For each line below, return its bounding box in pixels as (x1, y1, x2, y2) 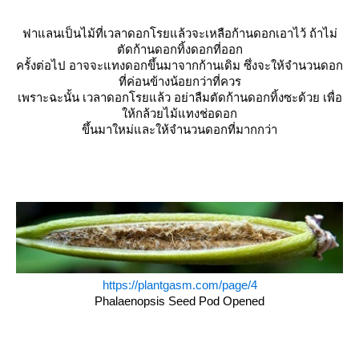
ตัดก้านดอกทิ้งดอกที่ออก (116, 42, 243, 57)
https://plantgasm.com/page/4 (102, 278, 257, 292)
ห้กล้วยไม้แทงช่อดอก (122, 107, 237, 121)
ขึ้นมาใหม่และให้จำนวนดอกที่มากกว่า (82, 123, 277, 137)
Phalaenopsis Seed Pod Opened (95, 294, 264, 309)
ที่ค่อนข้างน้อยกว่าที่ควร (118, 75, 241, 89)
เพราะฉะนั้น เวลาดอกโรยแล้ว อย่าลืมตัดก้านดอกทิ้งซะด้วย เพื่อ (17, 91, 342, 105)
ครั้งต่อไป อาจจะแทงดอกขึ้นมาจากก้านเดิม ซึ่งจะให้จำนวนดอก (16, 58, 343, 73)
